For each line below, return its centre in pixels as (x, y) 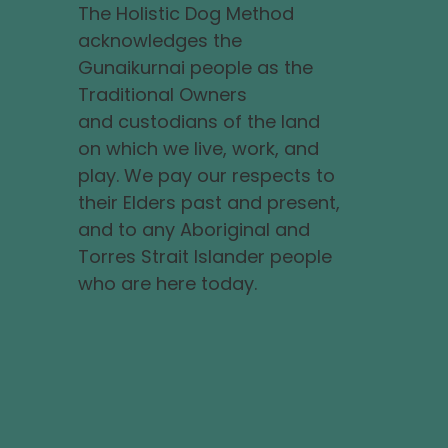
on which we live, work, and (198, 148)
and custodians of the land (198, 121)
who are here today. (167, 283)
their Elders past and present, (208, 202)
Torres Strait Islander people (204, 256)
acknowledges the (159, 40)
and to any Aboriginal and (193, 229)
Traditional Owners (162, 94)
